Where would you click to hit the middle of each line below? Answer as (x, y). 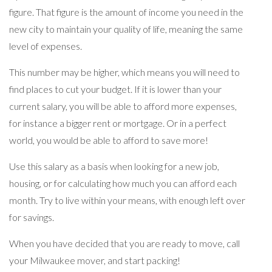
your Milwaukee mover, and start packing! (95, 260)
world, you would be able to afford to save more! (109, 140)
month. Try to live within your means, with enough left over (127, 200)
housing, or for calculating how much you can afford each (123, 183)
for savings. (32, 217)
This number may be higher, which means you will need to (124, 72)
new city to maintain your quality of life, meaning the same (126, 29)
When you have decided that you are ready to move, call (124, 243)
